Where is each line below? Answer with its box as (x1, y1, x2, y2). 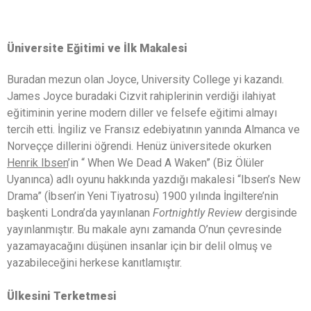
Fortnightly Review (153, 205, 245, 219)
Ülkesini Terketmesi (7, 289, 117, 303)
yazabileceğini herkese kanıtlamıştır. (7, 255, 182, 269)
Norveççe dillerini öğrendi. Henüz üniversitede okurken (7, 139, 271, 153)
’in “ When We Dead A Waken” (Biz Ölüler (68, 155, 264, 169)
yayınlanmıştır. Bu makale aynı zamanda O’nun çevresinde (7, 222, 282, 236)
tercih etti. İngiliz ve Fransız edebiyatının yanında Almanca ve (7, 122, 300, 136)
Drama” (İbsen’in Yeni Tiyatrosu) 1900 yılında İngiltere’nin (7, 189, 278, 203)
